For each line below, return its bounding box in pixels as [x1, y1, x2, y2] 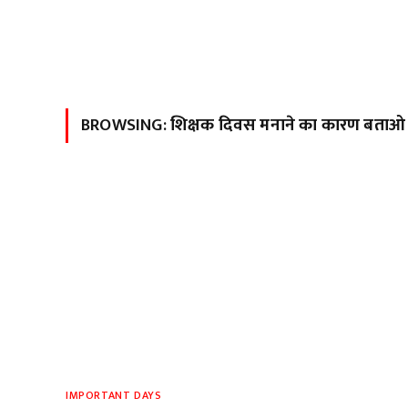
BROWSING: [81, 111, 170, 139]
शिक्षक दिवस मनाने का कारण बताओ [169, 111, 405, 139]
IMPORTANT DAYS [66, 385, 162, 404]
